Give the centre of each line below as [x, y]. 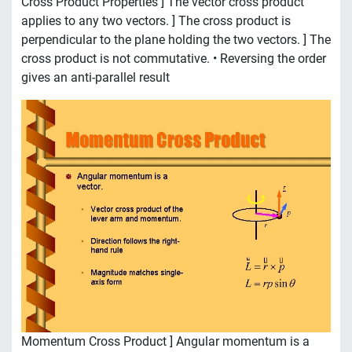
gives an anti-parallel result [95, 78]
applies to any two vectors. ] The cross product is [156, 21]
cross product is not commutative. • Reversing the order [174, 59]
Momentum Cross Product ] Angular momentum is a [165, 341]
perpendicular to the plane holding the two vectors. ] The [176, 40]
